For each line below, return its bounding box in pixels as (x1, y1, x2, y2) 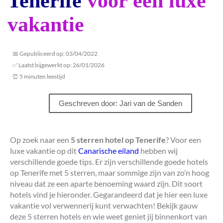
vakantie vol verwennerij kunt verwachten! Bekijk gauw (10, 201, 198, 211)
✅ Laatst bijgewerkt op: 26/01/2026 (12, 61, 105, 69)
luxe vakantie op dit (10, 146, 78, 156)
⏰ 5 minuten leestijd (12, 73, 65, 81)
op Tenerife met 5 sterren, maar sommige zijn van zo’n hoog (10, 168, 209, 178)
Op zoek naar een (10, 135, 71, 145)
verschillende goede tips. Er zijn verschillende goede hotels (10, 157, 208, 167)
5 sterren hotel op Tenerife (71, 135, 166, 145)
